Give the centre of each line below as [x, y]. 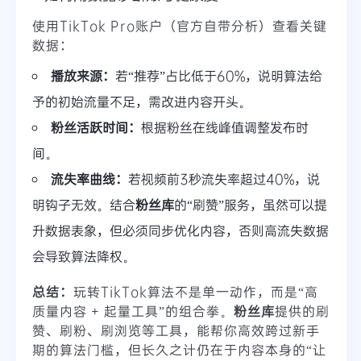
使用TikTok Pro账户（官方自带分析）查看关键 [180, 26]
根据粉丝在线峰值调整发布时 [225, 127]
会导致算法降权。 [84, 256]
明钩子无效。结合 [84, 205]
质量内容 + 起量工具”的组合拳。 [133, 311]
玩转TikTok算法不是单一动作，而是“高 [196, 292]
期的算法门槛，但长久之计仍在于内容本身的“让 [179, 350]
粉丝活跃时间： [96, 127]
